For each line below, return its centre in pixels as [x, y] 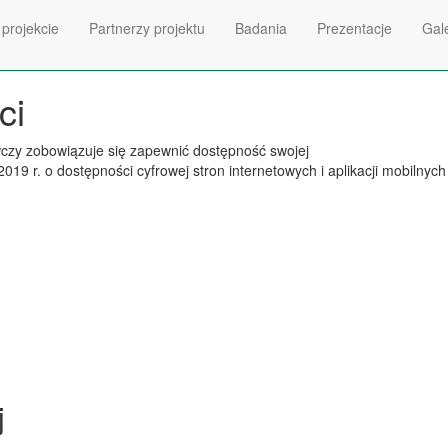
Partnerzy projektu [147, 28]
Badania [261, 28]
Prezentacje [354, 28]
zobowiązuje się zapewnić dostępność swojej [165, 150]
